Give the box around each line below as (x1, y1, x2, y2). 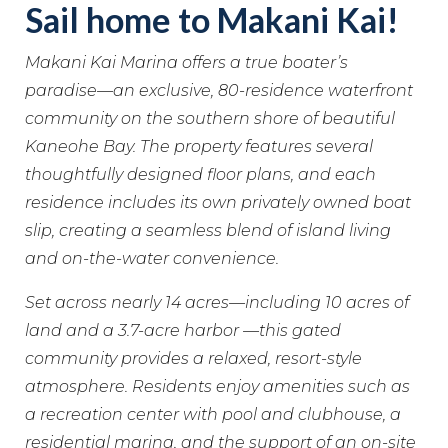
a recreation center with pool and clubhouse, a (25, 405, 401, 424)
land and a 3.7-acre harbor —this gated (25, 321, 341, 340)
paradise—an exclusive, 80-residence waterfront (25, 81, 413, 100)
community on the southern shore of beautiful (25, 109, 395, 128)
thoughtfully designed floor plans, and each (25, 165, 376, 184)
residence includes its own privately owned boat (25, 193, 411, 212)
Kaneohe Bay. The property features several (25, 137, 373, 156)
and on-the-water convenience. (25, 249, 279, 268)
